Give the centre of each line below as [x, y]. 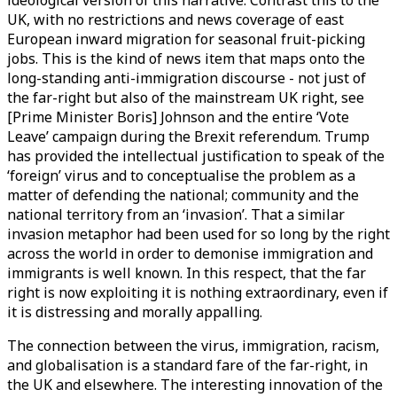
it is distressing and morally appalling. [136, 312]
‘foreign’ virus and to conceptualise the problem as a [181, 175]
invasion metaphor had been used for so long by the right [198, 234]
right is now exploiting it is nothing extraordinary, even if [198, 292]
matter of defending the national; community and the [183, 195]
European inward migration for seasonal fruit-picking [186, 39]
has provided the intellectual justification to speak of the [196, 156]
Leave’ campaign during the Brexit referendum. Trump [188, 136]
